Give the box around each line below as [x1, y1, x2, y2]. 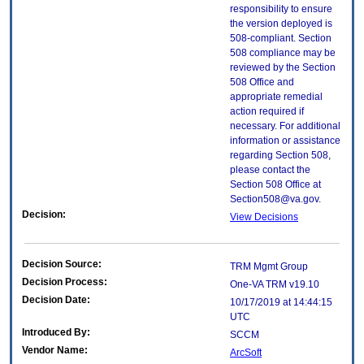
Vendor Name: [22, 344, 88, 357]
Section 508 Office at [230, 179, 321, 191]
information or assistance [230, 135, 340, 147]
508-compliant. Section [230, 32, 331, 45]
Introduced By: [22, 327, 90, 339]
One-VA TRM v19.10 [230, 279, 319, 291]
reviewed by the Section [230, 62, 336, 74]
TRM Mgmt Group [230, 261, 308, 273]
